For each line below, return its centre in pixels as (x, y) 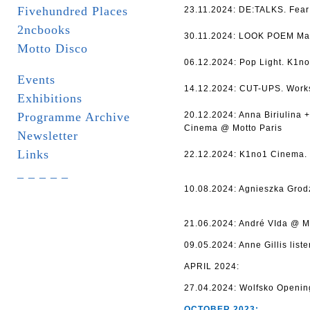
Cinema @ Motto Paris (233, 128)
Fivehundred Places (73, 11)
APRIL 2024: (212, 266)
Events (36, 80)
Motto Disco (53, 48)
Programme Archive (74, 117)
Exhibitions (50, 98)
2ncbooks (44, 30)
